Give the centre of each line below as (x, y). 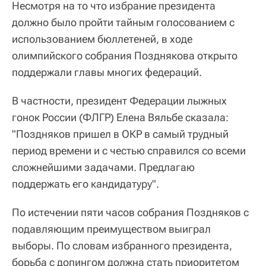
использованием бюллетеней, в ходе (102, 39)
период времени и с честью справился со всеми (129, 151)
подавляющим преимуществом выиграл (111, 229)
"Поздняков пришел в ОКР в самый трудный (120, 134)
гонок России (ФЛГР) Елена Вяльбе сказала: (120, 118)
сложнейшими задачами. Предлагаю (103, 167)
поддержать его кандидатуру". (85, 184)
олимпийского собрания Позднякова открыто (125, 56)
